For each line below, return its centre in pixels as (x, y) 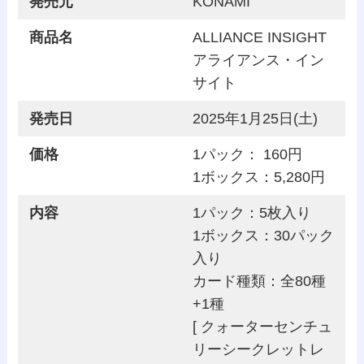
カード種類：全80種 (259, 281)
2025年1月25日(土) (257, 118)
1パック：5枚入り (251, 212)
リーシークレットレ (258, 349)
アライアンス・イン (258, 60)
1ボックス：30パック (263, 235)
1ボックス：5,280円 (258, 177)
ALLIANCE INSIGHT (259, 37)
